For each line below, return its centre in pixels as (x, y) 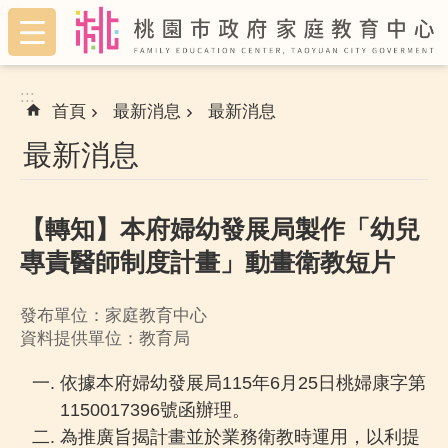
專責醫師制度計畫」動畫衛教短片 (207, 262)
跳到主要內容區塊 (74, 19)
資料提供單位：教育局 (105, 339)
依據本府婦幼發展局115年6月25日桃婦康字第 (243, 382)
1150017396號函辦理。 (155, 409)
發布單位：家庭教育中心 (113, 316)
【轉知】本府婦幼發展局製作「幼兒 (220, 229)
